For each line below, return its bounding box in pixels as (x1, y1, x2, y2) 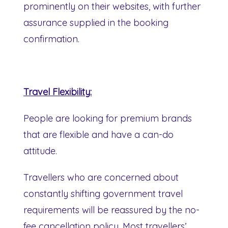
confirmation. (23, 33, 79, 45)
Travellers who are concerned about (23, 171, 179, 183)
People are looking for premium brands (23, 112, 192, 124)
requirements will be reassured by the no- (23, 204, 199, 216)
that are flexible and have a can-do (23, 128, 174, 140)
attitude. (23, 145, 57, 157)
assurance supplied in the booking (23, 16, 168, 28)
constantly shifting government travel (23, 187, 183, 199)
